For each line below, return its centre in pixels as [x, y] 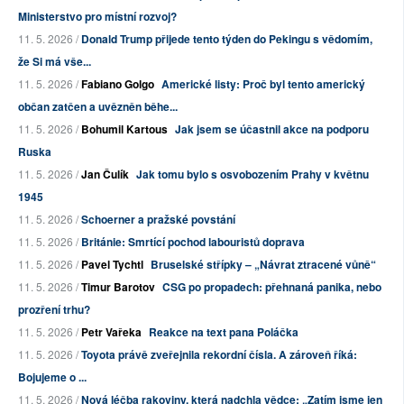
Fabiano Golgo [118, 84]
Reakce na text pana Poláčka [224, 332]
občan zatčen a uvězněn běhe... [98, 107]
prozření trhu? [54, 310]
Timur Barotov [118, 287]
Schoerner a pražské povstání [158, 220]
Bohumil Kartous [124, 129]
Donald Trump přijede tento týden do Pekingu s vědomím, [227, 39]
